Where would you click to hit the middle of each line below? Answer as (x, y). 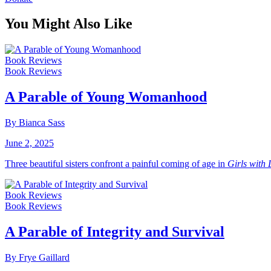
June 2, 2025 (29, 143)
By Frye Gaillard (37, 257)
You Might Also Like (69, 24)
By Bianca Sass (35, 123)
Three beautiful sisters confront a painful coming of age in (116, 164)
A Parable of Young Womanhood (106, 97)
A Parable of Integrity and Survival (115, 232)
